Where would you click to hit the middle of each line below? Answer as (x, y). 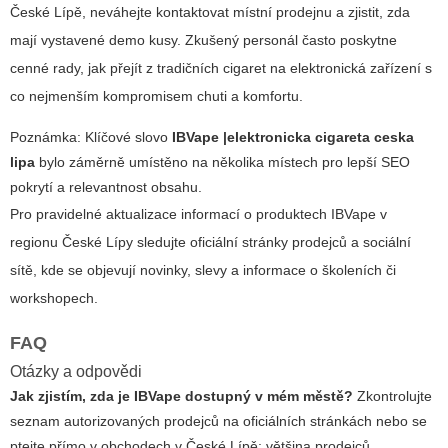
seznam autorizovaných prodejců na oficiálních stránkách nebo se (218, 420)
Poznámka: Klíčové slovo (91, 136)
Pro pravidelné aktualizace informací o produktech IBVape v (198, 213)
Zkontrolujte (392, 395)
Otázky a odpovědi (76, 371)
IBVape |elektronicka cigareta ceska (293, 136)
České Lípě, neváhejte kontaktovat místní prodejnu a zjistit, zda (210, 11)
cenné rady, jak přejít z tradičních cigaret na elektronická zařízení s (221, 67)
